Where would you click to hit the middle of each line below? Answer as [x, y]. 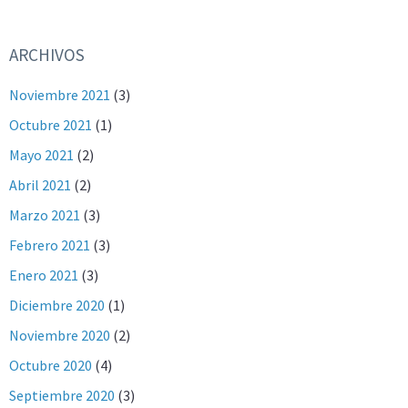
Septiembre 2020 [62, 395]
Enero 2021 [44, 275]
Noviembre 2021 [60, 94]
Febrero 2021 [50, 245]
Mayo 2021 [41, 154]
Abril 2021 [40, 184]
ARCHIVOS [47, 54]
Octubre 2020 [51, 365]
